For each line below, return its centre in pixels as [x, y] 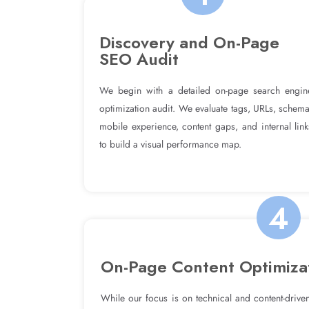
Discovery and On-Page [189, 42]
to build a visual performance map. [170, 144]
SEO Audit [139, 59]
